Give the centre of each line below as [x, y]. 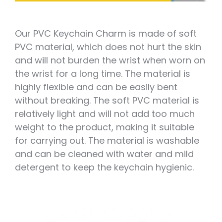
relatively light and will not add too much [105, 113]
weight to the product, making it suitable [104, 127]
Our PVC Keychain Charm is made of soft [106, 33]
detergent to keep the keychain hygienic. [104, 167]
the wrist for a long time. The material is [102, 73]
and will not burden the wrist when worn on [110, 60]
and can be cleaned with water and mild [104, 154]
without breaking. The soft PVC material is [107, 100]
